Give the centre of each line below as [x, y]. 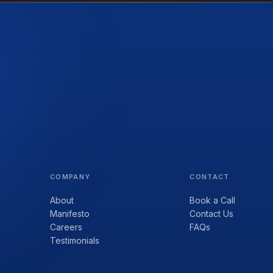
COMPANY [70, 176]
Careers [66, 227]
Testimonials [75, 240]
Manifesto [70, 213]
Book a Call [213, 200]
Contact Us [212, 213]
